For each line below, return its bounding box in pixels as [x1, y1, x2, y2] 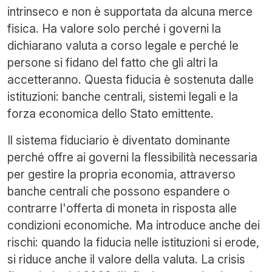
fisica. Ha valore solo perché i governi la [7, 21, 221, 36]
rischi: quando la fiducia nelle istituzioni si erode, [7, 235, 259, 250]
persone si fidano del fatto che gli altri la [7, 55, 218, 70]
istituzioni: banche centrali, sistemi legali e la [7, 89, 238, 104]
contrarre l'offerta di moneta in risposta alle [7, 201, 237, 216]
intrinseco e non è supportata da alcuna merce [7, 4, 253, 19]
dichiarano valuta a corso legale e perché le [7, 38, 239, 53]
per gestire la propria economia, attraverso [7, 167, 236, 182]
